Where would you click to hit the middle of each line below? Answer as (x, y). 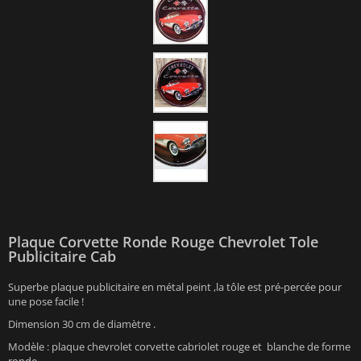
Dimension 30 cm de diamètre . (82, 324)
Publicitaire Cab (62, 256)
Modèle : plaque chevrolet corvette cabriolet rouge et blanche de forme (179, 346)
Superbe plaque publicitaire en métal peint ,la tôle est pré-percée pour (175, 286)
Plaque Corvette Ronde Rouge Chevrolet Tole (163, 241)
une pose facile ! (46, 301)
